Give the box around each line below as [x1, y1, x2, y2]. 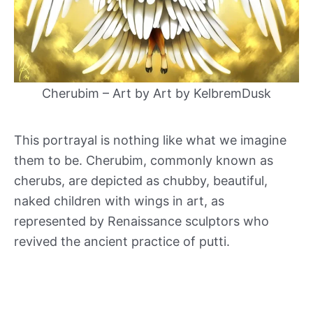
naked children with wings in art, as [14, 193, 224, 208]
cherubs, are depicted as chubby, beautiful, [14, 173, 268, 188]
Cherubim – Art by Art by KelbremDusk [42, 85, 271, 101]
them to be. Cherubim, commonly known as [14, 152, 273, 168]
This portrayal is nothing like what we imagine [14, 132, 286, 147]
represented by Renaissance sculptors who [14, 213, 269, 228]
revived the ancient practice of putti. [14, 233, 230, 249]
